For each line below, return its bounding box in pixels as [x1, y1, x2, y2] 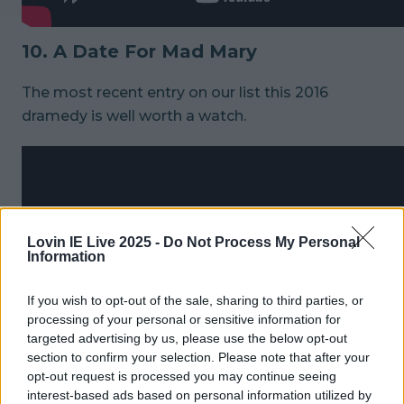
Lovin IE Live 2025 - [27, 234, 163, 250]
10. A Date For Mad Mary [22, 40, 257, 62]
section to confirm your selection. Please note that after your [27, 349, 370, 364]
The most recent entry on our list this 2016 [22, 83, 328, 101]
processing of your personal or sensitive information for [27, 311, 341, 326]
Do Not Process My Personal [163, 234, 360, 250]
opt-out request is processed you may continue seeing [27, 368, 336, 383]
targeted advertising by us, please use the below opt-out [27, 330, 347, 345]
